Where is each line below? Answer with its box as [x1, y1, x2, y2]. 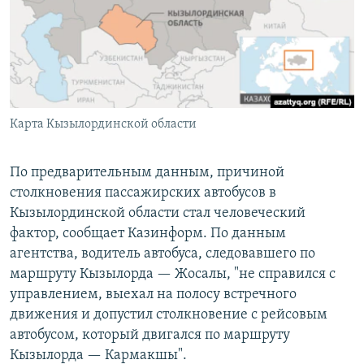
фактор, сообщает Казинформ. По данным [10, 226, 286, 242]
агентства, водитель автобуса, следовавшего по [10, 246, 315, 262]
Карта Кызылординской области [10, 118, 197, 132]
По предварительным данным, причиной [10, 165, 284, 181]
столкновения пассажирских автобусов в [10, 185, 276, 201]
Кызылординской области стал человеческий [10, 206, 305, 222]
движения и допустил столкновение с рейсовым [10, 307, 327, 323]
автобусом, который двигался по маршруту [10, 327, 290, 344]
